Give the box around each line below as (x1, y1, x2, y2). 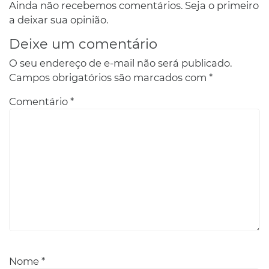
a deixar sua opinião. (9, 14, 108, 26)
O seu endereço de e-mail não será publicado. (9, 57, 232, 70)
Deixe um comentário (9, 35, 157, 53)
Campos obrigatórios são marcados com (9, 71, 209, 84)
